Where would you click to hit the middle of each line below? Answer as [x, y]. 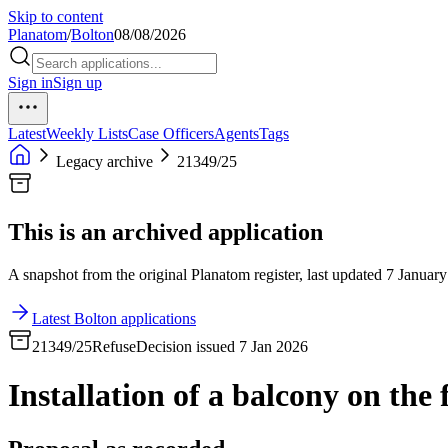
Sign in [30, 82]
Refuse [114, 346]
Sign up [77, 82]
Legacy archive [104, 161]
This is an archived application [165, 231]
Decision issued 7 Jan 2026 [222, 346]
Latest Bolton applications [114, 318]
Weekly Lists [87, 133]
